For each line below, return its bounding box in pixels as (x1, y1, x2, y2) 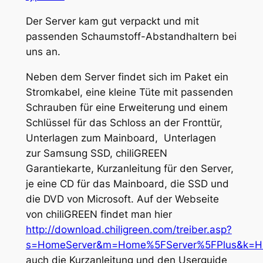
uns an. (25, 45, 60, 58)
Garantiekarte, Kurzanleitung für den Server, (25, 162, 234, 174)
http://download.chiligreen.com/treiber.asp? (25, 223, 232, 235)
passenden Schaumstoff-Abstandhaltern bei (25, 30, 237, 42)
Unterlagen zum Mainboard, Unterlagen (25, 131, 216, 144)
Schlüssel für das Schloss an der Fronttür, (25, 116, 222, 129)
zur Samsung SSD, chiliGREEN (25, 147, 167, 159)
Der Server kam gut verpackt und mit (25, 15, 199, 27)
